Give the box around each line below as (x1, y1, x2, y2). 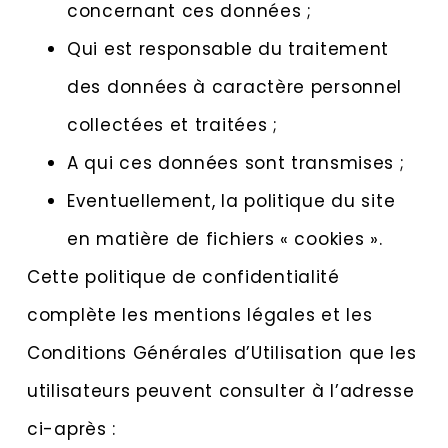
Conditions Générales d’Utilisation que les (27, 341, 417, 366)
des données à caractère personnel (67, 75, 403, 100)
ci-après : (27, 417, 116, 442)
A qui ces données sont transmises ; (67, 151, 405, 176)
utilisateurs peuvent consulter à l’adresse (27, 379, 415, 404)
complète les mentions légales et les (27, 303, 373, 328)
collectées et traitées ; (67, 113, 278, 138)
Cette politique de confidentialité (27, 265, 340, 290)
